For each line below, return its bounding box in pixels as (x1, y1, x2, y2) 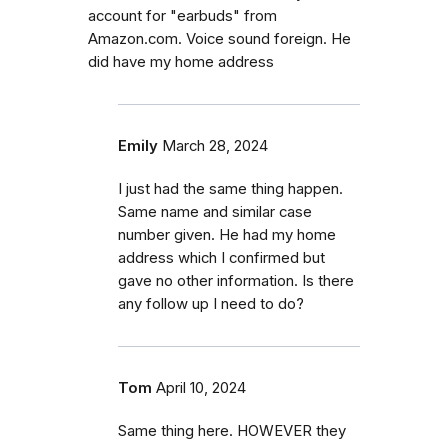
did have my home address (88, 52, 274, 71)
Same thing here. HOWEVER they (118, 421, 346, 440)
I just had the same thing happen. (118, 179, 343, 198)
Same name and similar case (118, 202, 312, 221)
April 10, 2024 (156, 378, 246, 397)
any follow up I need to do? (118, 294, 304, 313)
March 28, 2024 (162, 136, 268, 155)
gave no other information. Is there (118, 271, 354, 290)
